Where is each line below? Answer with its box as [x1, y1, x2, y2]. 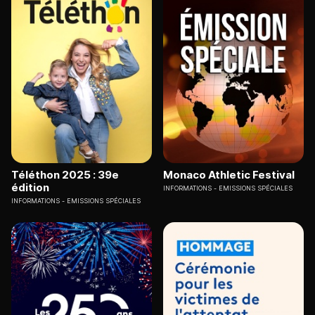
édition [11, 180, 49, 194]
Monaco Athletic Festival [163, 167, 295, 181]
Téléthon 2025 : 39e [11, 167, 119, 181]
